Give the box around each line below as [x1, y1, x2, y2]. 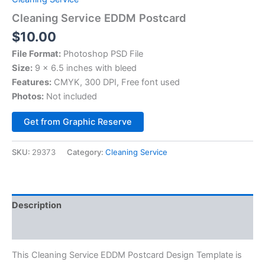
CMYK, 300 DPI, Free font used [51, 76, 180, 88]
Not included [44, 91, 97, 102]
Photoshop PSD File [61, 48, 143, 59]
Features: [12, 76, 51, 88]
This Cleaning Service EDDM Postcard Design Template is [12, 250, 242, 261]
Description [12, 200, 62, 211]
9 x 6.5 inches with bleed [33, 62, 137, 73]
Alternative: [144, 114, 188, 124]
